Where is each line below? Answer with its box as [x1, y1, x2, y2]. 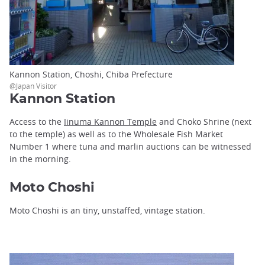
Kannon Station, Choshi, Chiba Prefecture [9, 69, 173, 80]
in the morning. [9, 153, 71, 165]
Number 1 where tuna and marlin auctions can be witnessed [9, 141, 251, 153]
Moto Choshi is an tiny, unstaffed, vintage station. [9, 205, 205, 216]
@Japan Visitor [9, 81, 57, 91]
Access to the [9, 116, 64, 128]
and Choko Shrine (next [157, 116, 251, 128]
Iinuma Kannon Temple [64, 116, 157, 128]
